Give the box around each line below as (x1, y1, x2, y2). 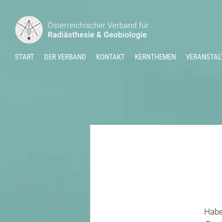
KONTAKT (96, 53, 125, 61)
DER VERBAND (44, 53, 86, 61)
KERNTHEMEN (135, 53, 176, 61)
